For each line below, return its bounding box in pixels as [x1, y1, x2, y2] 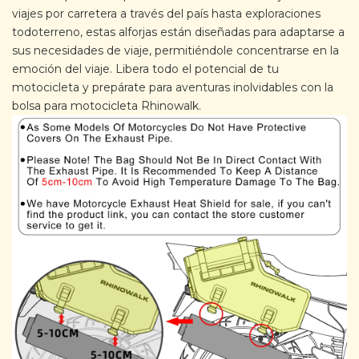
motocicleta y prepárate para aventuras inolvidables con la [12, 79, 333, 95]
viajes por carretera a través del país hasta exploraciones [12, 6, 321, 21]
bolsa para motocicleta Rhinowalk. [12, 98, 201, 113]
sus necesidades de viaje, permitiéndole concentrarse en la [12, 42, 339, 58]
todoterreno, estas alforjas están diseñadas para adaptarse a [12, 24, 345, 39]
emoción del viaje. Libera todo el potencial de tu [12, 61, 279, 76]
